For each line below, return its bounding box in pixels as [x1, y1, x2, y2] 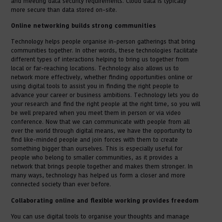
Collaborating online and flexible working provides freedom [11, 196, 201, 205]
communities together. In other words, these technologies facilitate [11, 46, 198, 55]
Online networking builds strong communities [11, 21, 160, 31]
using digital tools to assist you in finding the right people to [11, 82, 179, 91]
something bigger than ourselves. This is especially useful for [11, 144, 183, 154]
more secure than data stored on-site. [11, 5, 119, 14]
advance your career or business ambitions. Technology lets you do [11, 91, 199, 100]
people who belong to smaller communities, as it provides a [11, 153, 178, 163]
